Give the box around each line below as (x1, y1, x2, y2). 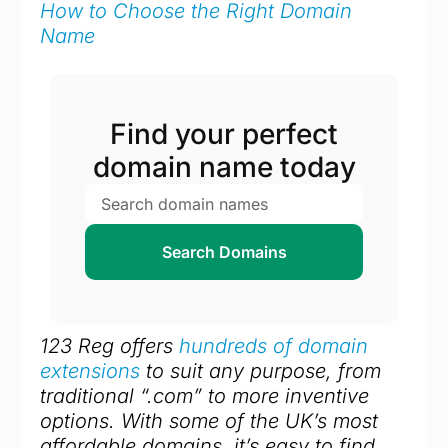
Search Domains (161, 241, 287, 262)
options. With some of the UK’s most (40, 408, 378, 433)
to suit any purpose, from (140, 358, 381, 383)
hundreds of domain (179, 333, 368, 358)
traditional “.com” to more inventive (40, 383, 369, 408)
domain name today (92, 149, 356, 184)
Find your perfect (110, 116, 338, 151)
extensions (40, 358, 140, 383)
